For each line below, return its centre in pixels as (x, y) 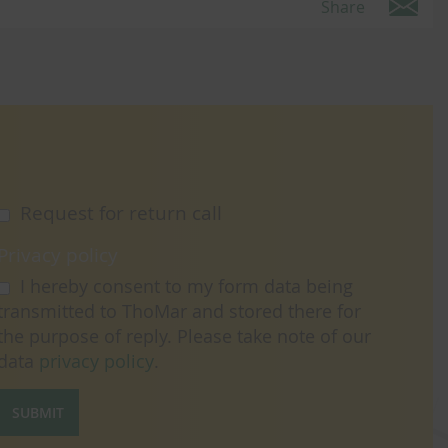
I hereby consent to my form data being (163, 286)
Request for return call (121, 213)
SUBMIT (38, 412)
